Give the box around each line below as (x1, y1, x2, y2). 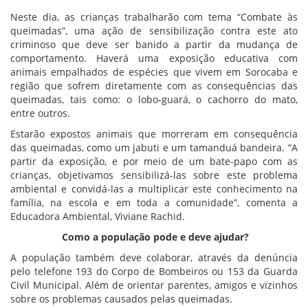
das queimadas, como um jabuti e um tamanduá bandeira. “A (10, 140, 298, 154)
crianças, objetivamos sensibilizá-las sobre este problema (10, 168, 298, 181)
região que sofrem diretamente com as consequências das (10, 78, 298, 92)
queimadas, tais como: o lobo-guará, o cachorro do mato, (10, 92, 298, 106)
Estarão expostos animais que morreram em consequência (10, 126, 298, 140)
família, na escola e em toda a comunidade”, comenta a (10, 195, 298, 209)
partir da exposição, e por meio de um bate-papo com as (10, 154, 298, 168)
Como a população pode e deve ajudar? (59, 230, 249, 243)
